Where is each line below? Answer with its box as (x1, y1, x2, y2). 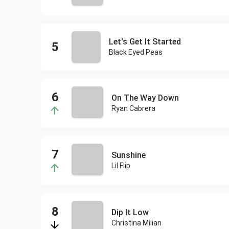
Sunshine (111, 150, 146, 160)
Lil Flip (111, 162, 130, 170)
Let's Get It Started (109, 37, 181, 47)
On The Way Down (111, 93, 179, 103)
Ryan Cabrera (111, 104, 155, 112)
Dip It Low (111, 208, 149, 217)
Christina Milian (111, 219, 162, 227)
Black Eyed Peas (109, 48, 163, 56)
